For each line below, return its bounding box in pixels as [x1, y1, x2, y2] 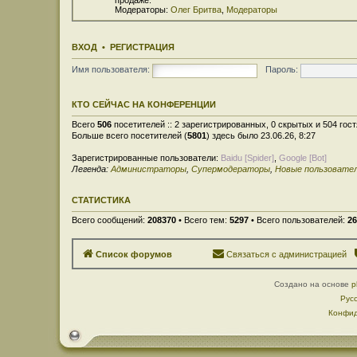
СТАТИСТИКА [72, 194, 131, 205]
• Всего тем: [176, 214, 229, 225]
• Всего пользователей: [249, 214, 347, 225]
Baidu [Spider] [221, 152, 274, 163]
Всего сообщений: [72, 214, 147, 225]
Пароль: [265, 65, 298, 75]
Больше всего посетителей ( [72, 130, 187, 140]
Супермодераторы [191, 163, 270, 174]
